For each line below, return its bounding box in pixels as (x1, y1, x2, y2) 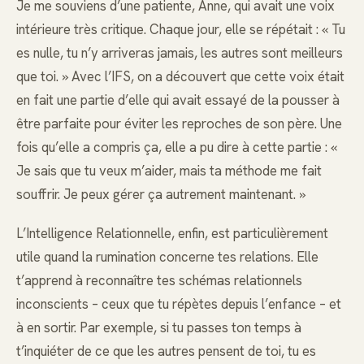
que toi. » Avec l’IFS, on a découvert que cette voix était (16, 67, 344, 85)
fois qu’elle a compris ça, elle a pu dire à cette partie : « (16, 137, 337, 156)
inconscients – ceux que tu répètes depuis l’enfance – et (16, 294, 341, 313)
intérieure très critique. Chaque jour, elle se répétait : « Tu (16, 19, 345, 38)
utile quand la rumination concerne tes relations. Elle (16, 247, 318, 266)
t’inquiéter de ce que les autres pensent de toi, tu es (16, 341, 316, 360)
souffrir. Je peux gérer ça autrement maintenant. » (16, 184, 305, 203)
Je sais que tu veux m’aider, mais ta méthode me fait (16, 161, 322, 180)
